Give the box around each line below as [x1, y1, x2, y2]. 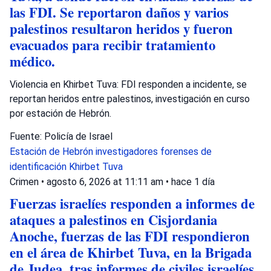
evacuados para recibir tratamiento [10, 34, 215, 55]
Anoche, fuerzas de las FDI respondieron [10, 226, 250, 246]
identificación [10, 160, 69, 172]
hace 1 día [171, 175, 215, 188]
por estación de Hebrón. [10, 107, 111, 119]
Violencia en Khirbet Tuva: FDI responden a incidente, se [10, 78, 247, 90]
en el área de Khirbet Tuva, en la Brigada [10, 242, 252, 263]
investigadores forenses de [96, 145, 212, 157]
